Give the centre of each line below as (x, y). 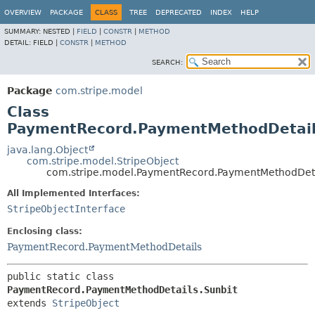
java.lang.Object (47, 150)
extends (30, 303)
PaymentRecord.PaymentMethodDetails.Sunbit (122, 290)
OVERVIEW (23, 12)
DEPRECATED (179, 12)
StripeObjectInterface (66, 209)
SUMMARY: (24, 31)
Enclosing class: (45, 231)
